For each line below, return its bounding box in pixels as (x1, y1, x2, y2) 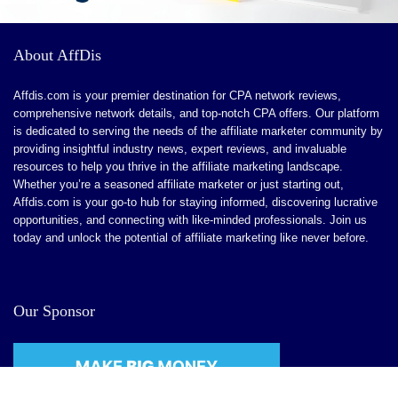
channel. (40, 148, 88, 163)
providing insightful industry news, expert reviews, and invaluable (13, 141, 346, 155)
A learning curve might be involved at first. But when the (55, 40, 367, 55)
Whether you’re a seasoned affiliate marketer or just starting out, (13, 177, 344, 191)
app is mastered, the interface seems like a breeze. (40, 65, 328, 80)
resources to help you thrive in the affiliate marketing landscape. (13, 159, 343, 173)
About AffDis (13, 45, 101, 64)
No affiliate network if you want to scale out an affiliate (55, 123, 356, 139)
